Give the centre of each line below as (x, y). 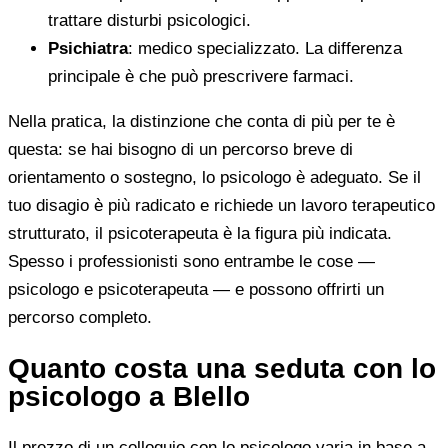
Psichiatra (88, 48)
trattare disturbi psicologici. (149, 20)
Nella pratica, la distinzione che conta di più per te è (201, 121)
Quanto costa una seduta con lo (222, 368)
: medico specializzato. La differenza (265, 48)
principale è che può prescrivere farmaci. (201, 76)
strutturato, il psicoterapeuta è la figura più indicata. (200, 233)
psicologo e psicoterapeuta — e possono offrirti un (196, 289)
